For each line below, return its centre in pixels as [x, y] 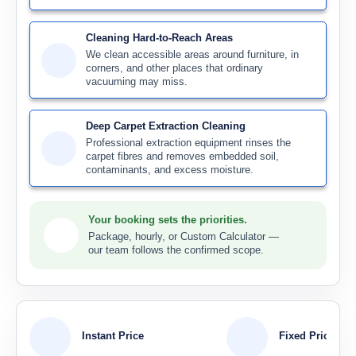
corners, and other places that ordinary [174, 68]
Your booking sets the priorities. [168, 220]
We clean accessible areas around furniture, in [192, 54]
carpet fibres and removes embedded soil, [182, 156]
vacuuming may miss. [137, 81]
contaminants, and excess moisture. [170, 170]
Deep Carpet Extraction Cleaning [166, 126]
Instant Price [113, 336]
